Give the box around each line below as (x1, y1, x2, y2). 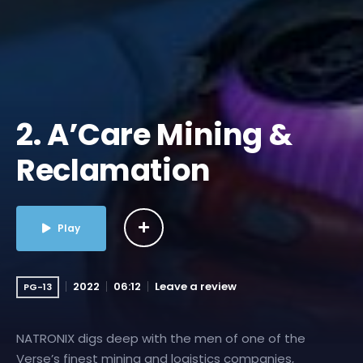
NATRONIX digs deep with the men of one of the (16, 330, 305, 347)
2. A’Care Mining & (16, 113, 293, 156)
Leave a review (155, 279, 237, 294)
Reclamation (16, 149, 211, 191)
